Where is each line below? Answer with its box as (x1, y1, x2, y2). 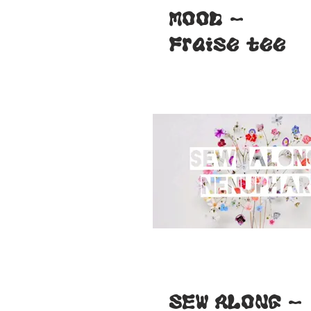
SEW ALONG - (169, 294, 301, 310)
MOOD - (169, 11, 243, 26)
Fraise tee (169, 37, 286, 52)
